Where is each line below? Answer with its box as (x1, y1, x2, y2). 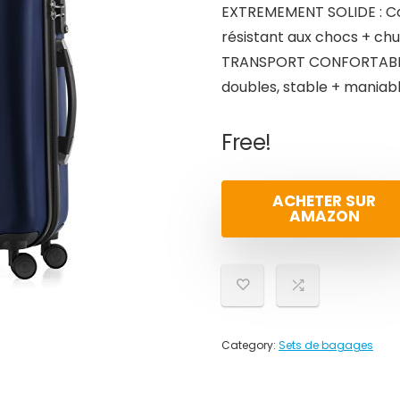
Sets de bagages (279, 337, 373, 353)
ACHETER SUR (272, 190, 376, 212)
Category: (221, 337, 279, 353)
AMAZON (288, 205, 360, 227)
